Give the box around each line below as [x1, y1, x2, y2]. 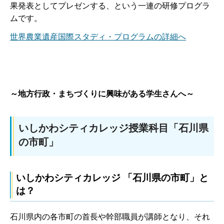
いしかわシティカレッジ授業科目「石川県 [18, 122, 208, 133]
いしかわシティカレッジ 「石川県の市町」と [16, 172, 208, 183]
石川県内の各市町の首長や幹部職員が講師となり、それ [10, 212, 210, 221]
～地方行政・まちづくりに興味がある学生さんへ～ [10, 89, 194, 98]
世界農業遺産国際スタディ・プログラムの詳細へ [10, 32, 186, 41]
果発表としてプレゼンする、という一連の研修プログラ [10, 1, 210, 10]
